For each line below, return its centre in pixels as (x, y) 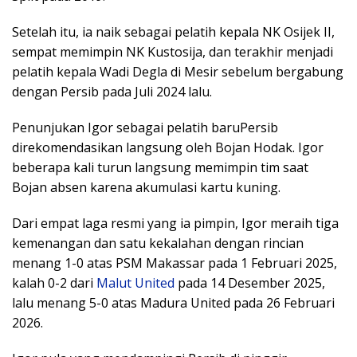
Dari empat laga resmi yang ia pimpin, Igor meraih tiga (175, 223)
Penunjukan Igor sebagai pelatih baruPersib (145, 127)
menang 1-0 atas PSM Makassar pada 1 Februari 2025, (175, 263)
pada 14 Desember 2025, (250, 282)
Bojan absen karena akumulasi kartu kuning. (146, 187)
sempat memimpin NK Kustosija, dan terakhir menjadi (173, 51)
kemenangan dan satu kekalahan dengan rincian (158, 243)
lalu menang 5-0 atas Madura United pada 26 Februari (173, 302)
